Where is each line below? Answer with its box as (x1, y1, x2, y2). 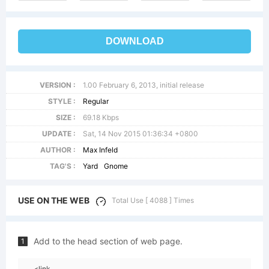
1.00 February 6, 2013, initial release (83, 80, 205, 89)
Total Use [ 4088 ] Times (112, 196, 194, 205)
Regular (83, 97, 109, 106)
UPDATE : (41, 129, 76, 138)
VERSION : (39, 80, 76, 89)
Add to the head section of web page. (34, 236, 183, 246)
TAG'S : (49, 162, 76, 171)
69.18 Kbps (83, 113, 119, 122)
